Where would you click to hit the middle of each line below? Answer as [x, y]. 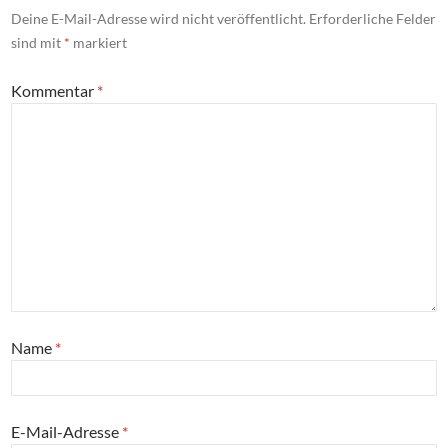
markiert [98, 42]
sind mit [37, 42]
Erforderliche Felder [372, 18]
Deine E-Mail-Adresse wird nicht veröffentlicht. [158, 18]
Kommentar [54, 90]
